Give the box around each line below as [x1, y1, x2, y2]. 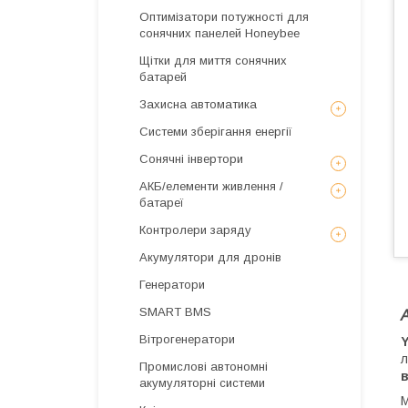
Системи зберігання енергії [139, 125, 292, 138]
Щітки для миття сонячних [139, 54, 287, 67]
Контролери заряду [139, 223, 251, 237]
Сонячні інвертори [139, 152, 243, 166]
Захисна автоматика [139, 97, 257, 111]
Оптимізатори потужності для [139, 10, 309, 24]
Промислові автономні [139, 360, 268, 373]
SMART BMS [139, 305, 211, 319]
